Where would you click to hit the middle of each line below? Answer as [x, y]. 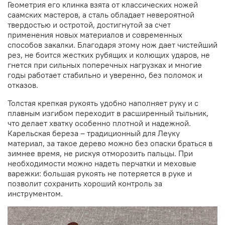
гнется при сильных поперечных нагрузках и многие [105, 65]
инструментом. [35, 194]
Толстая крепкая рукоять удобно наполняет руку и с [103, 103]
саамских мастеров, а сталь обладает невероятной [101, 15]
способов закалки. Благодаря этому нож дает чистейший [113, 45]
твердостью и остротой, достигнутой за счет [89, 25]
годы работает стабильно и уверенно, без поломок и [105, 75]
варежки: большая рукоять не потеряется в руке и [100, 174]
